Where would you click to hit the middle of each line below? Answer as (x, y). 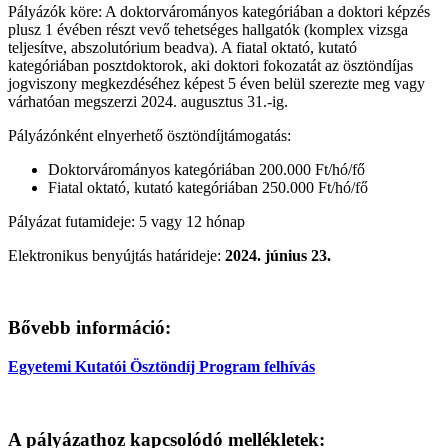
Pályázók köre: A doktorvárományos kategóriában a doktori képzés (219, 11)
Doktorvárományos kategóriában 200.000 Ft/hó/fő (206, 169)
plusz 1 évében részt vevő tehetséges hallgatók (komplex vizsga (208, 29)
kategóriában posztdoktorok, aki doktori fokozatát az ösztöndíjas (210, 65)
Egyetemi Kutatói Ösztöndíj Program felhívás (161, 366)
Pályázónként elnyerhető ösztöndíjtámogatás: (149, 135)
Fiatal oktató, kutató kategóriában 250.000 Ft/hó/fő (208, 187)
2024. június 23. (278, 255)
